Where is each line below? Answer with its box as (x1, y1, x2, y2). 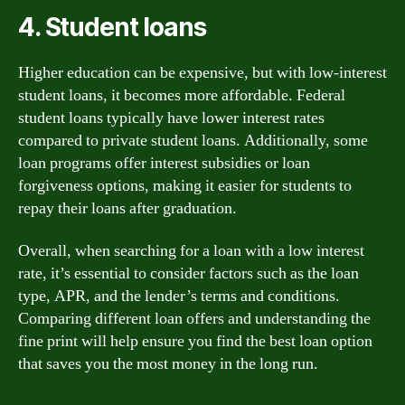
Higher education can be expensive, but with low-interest (18, 61, 387, 83)
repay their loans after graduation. (18, 197, 237, 219)
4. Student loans (18, 11, 206, 42)
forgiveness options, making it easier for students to (18, 174, 352, 196)
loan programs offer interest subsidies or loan (18, 152, 310, 174)
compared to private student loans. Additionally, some (18, 129, 368, 151)
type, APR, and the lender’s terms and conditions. (18, 286, 340, 306)
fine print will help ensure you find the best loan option (18, 331, 372, 352)
